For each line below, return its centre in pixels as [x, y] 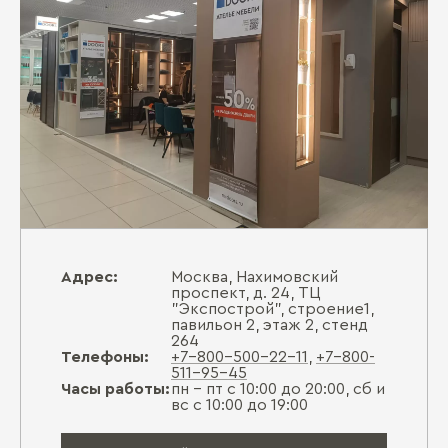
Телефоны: [105, 357]
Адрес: [89, 277]
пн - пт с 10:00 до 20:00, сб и [278, 389]
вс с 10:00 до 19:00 [239, 405]
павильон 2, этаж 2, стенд [269, 325]
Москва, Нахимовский [254, 277]
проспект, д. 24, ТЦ [246, 293]
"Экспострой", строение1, [272, 309]
